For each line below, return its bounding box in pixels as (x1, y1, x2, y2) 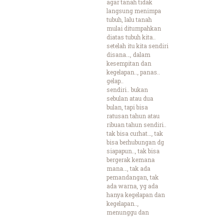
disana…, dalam (107, 50, 150, 58)
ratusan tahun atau (107, 111, 160, 120)
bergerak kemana (107, 155, 155, 163)
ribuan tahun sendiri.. (107, 120, 166, 128)
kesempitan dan (107, 59, 151, 67)
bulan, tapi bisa (107, 103, 148, 111)
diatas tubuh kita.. (107, 33, 156, 41)
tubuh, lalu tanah (107, 15, 152, 23)
